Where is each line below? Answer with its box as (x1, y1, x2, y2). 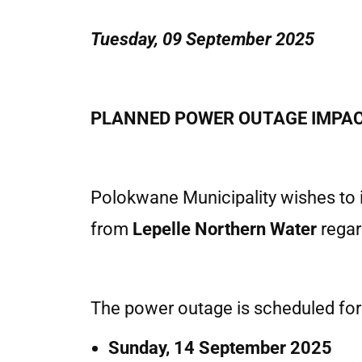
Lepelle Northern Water (133, 219, 317, 239)
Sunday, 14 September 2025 (108, 338, 332, 358)
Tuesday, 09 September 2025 (90, 29, 314, 49)
